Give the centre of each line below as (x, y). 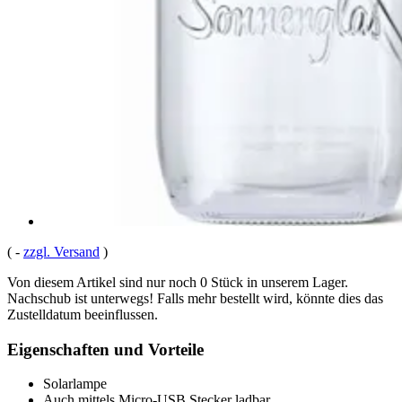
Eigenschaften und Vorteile (105, 349)
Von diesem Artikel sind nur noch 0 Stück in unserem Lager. (178, 282)
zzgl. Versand (61, 251)
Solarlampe (75, 384)
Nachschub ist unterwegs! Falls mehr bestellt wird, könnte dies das (195, 298)
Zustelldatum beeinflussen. (83, 314)
